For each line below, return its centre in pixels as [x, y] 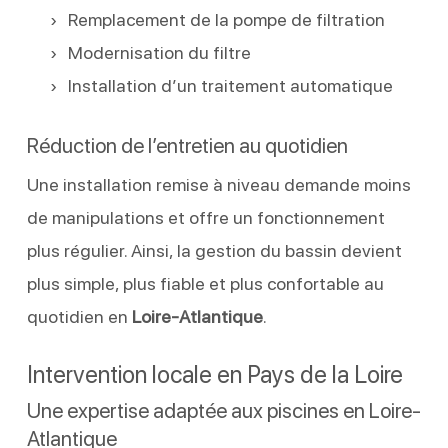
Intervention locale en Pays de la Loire [214, 374]
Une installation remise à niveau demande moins [218, 184]
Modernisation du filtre [159, 52]
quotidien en [79, 316]
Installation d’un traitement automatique [230, 85]
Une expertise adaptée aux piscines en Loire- [223, 410]
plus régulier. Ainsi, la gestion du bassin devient [214, 250]
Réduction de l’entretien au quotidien [187, 145]
